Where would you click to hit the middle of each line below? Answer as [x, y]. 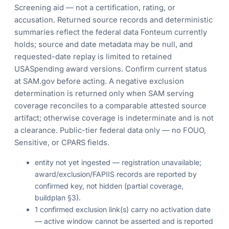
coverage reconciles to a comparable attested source [110, 106]
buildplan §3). [58, 198]
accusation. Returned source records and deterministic [113, 20]
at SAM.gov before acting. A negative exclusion [99, 82]
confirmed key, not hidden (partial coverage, [109, 186]
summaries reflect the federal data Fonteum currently [111, 32]
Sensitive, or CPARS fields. [62, 143]
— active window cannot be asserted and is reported [124, 221]
